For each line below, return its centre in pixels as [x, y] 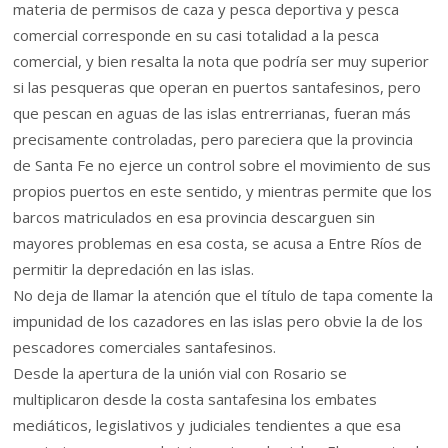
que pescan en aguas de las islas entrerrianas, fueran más [212, 113]
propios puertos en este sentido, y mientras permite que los [223, 191]
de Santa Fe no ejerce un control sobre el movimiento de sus [222, 165]
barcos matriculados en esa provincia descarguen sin [194, 217]
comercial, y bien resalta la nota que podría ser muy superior [221, 61]
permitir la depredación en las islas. [134, 269]
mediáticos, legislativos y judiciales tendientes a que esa [207, 425]
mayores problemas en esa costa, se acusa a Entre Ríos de [218, 243]
